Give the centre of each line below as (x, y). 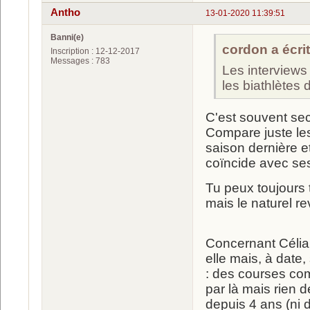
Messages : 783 (80, 61)
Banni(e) (67, 37)
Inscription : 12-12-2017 (95, 51)
